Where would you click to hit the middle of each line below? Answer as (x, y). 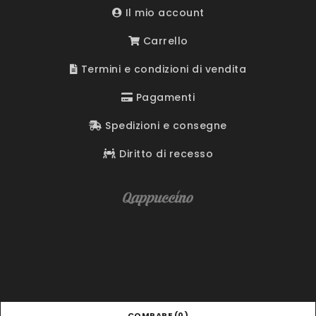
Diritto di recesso (164, 154)
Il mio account (163, 13)
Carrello (164, 41)
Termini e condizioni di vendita (162, 69)
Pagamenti (164, 98)
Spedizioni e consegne (164, 126)
